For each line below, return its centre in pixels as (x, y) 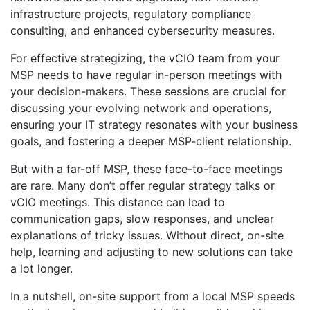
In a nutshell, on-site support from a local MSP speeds (153, 296)
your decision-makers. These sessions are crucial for (148, 91)
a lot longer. (42, 268)
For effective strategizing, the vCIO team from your (145, 58)
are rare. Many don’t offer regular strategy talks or (143, 185)
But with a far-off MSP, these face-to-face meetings (146, 169)
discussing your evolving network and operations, (141, 108)
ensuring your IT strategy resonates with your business (154, 125)
